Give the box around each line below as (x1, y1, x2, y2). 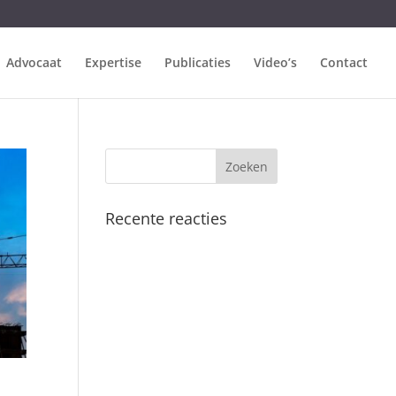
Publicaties (164, 54, 231, 71)
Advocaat (6, 54, 62, 71)
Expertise (85, 54, 141, 71)
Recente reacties (105, 208, 228, 229)
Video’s (254, 54, 297, 71)
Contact (320, 54, 368, 71)
